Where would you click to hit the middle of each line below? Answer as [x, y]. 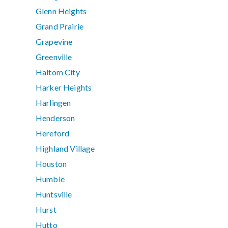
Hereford [53, 133]
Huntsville [54, 194]
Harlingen [53, 103]
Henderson [55, 118]
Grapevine [54, 42]
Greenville [54, 57]
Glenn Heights [61, 11]
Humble [50, 179]
